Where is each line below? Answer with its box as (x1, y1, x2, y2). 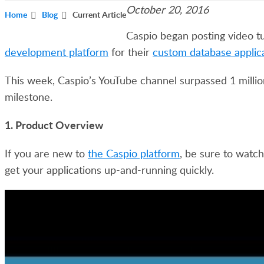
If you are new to (5, 146, 88, 160)
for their (108, 45, 153, 59)
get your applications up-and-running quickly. (5, 163, 214, 177)
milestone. (5, 90, 52, 104)
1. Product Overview (5, 117, 103, 132)
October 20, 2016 (126, 2, 209, 16)
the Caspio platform (88, 146, 180, 160)
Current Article (72, 9, 126, 20)
